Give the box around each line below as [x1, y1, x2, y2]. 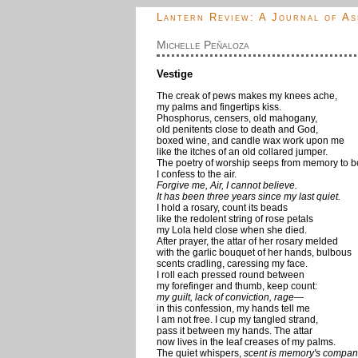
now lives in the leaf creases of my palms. [157, 336, 336, 348]
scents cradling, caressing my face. [157, 258, 308, 269]
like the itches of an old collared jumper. [157, 146, 328, 157]
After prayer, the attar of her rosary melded [157, 236, 338, 247]
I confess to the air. [157, 169, 237, 180]
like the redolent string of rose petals [157, 213, 313, 225]
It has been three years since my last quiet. [157, 191, 340, 202]
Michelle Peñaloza [157, 38, 249, 51]
